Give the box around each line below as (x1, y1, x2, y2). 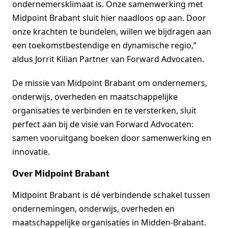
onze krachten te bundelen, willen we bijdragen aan (12, 26, 211, 38)
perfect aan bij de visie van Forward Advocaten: (12, 119, 193, 130)
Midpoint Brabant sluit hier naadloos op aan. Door (12, 12, 206, 24)
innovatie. (12, 146, 50, 158)
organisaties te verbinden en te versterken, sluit (12, 105, 196, 117)
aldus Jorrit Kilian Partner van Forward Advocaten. (12, 53, 204, 65)
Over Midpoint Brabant (12, 167, 109, 180)
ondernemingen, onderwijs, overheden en (12, 203, 175, 215)
